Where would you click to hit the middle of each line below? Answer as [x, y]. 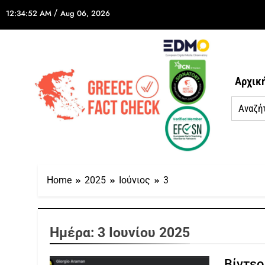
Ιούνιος [135, 180]
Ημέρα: [74, 232]
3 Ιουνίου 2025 [144, 232]
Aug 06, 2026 [85, 13]
